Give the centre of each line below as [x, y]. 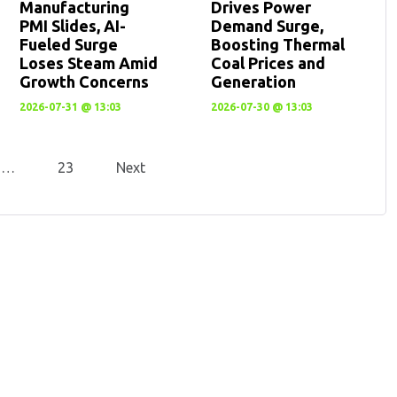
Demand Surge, [268, 26]
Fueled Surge [68, 44]
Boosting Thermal [278, 44]
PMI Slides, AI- [72, 26]
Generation [254, 82]
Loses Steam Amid [88, 63]
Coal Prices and [269, 63]
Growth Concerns [84, 82]
